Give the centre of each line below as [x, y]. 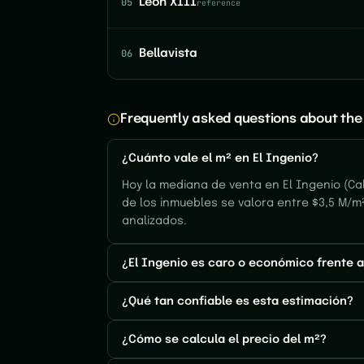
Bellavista [168, 54]
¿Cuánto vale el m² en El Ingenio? [220, 158]
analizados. [154, 221]
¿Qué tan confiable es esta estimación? [238, 301]
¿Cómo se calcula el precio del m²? [224, 339]
